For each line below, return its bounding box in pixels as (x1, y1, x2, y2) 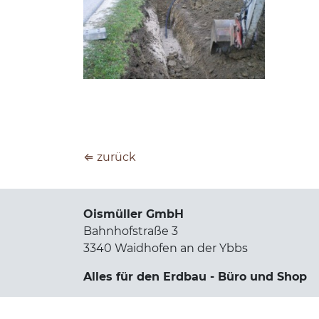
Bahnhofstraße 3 (83, 224, 178, 238)
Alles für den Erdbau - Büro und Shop (83, 269, 307, 283)
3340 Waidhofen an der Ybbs (83, 241, 248, 255)
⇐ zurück (83, 150, 136, 164)
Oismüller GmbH (83, 206, 187, 221)
